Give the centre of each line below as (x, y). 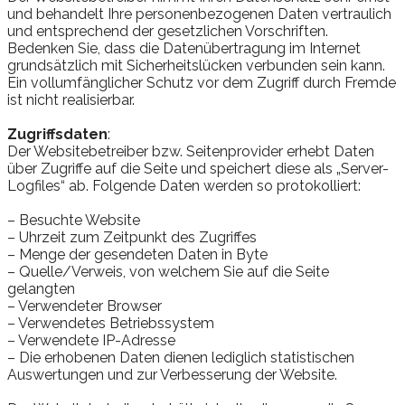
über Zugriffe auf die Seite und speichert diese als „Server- (198, 168)
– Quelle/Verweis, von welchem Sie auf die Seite (168, 271)
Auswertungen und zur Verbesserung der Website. (172, 374)
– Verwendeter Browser (85, 306)
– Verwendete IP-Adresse (91, 340)
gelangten (41, 288)
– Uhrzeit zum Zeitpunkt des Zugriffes (132, 237)
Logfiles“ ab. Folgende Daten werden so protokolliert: (184, 185)
